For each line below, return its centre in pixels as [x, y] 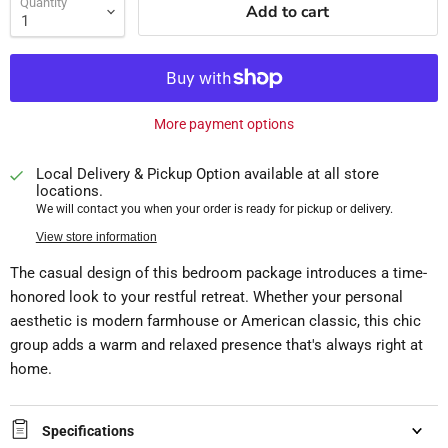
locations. [69, 190]
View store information [96, 236]
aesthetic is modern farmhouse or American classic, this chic [215, 320]
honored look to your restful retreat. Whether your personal [206, 296]
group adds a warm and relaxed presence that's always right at [216, 344]
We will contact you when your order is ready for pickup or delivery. [214, 208]
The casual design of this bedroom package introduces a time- [218, 272]
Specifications [88, 430]
